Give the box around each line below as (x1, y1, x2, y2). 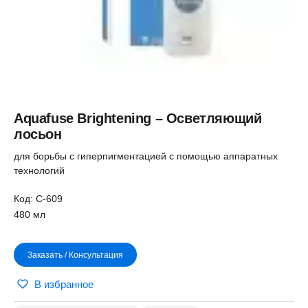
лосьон (14, 126, 62, 142)
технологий (14, 165, 65, 176)
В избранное (34, 278, 93, 290)
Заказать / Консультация (27, 250, 123, 260)
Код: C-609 (14, 193, 63, 204)
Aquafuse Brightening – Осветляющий (14, 111, 262, 126)
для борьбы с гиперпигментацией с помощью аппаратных (14, 151, 278, 162)
